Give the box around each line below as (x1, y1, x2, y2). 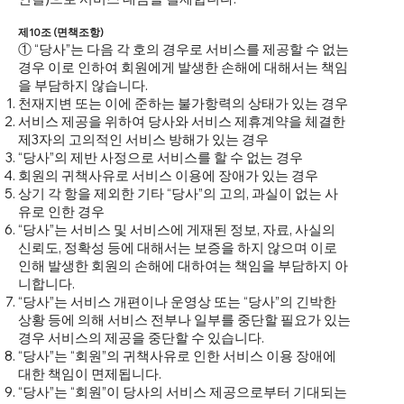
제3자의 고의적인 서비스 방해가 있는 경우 (18, 131, 269, 149)
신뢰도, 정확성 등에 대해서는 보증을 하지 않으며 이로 (18, 239, 337, 257)
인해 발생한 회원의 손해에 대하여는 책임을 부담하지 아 (18, 257, 348, 275)
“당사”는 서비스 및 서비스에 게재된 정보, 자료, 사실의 (18, 221, 335, 239)
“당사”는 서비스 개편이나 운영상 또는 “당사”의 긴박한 (18, 293, 336, 311)
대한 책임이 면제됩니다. (18, 365, 161, 383)
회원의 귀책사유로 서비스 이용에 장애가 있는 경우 (18, 167, 318, 185)
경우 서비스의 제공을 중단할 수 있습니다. (18, 329, 264, 347)
